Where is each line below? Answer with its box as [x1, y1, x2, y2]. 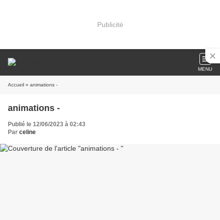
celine [19, 129, 36, 136]
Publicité [97, 20, 123, 28]
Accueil [8, 82, 24, 87]
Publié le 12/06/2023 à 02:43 [8, 121, 85, 128]
